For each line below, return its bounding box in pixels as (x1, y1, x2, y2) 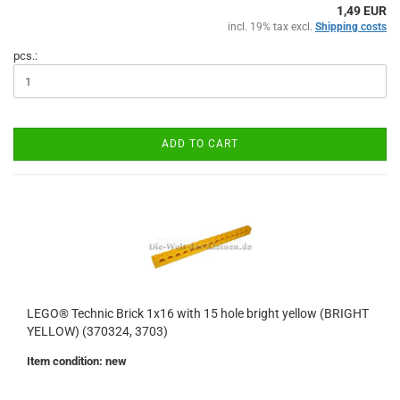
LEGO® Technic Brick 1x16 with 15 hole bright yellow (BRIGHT (27, 306, 369, 321)
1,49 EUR (337, 4, 387, 18)
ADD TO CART (162, 137, 238, 150)
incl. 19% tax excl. (228, 21, 315, 33)
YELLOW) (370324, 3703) (27, 324, 168, 338)
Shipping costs (315, 21, 387, 33)
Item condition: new (27, 354, 127, 368)
